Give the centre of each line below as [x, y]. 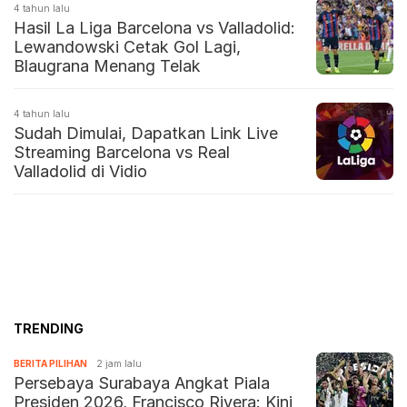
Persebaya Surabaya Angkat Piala [142, 382]
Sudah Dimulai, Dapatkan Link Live [146, 133]
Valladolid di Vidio [80, 171]
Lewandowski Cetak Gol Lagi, [127, 46]
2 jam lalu [119, 363]
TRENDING [49, 328]
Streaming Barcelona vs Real [122, 152]
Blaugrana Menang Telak [107, 65]
